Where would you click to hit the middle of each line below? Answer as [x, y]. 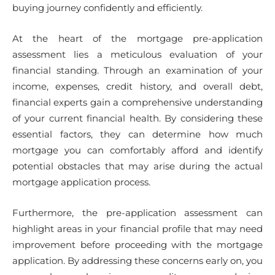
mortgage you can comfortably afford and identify [137, 150]
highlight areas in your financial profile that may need [137, 228]
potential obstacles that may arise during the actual [137, 166]
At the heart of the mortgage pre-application [137, 38]
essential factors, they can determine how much [137, 134]
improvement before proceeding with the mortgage [137, 244]
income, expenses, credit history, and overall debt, [137, 86]
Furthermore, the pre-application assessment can [137, 212]
